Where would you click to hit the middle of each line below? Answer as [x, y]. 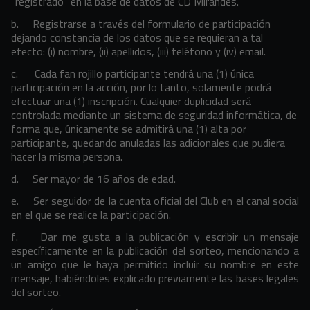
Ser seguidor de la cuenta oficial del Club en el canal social [166, 201]
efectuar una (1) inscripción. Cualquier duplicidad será [131, 101]
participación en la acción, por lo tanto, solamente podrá [141, 87]
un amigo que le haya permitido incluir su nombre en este [155, 264]
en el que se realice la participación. [91, 215]
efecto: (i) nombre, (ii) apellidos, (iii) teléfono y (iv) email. [138, 51]
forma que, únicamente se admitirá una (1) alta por [129, 129]
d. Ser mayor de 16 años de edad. [93, 179]
